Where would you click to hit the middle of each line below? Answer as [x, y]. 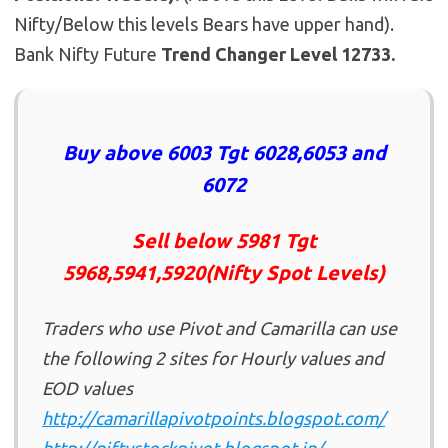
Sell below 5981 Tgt [224, 240]
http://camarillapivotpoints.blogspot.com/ [213, 417]
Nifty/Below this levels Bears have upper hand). [204, 23]
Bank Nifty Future [85, 53]
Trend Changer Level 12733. [276, 53]
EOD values [87, 387]
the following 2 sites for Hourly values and [213, 357]
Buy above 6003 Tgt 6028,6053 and [224, 152]
